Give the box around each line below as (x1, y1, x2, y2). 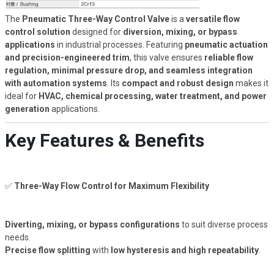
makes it (235, 78, 268, 89)
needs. (4, 232, 31, 242)
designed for (72, 27, 121, 37)
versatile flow (185, 14, 240, 24)
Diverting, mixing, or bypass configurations (4, 219, 180, 229)
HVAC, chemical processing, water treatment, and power (38, 91, 267, 102)
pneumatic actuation (184, 40, 268, 50)
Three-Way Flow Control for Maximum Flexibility (13, 181, 209, 191)
